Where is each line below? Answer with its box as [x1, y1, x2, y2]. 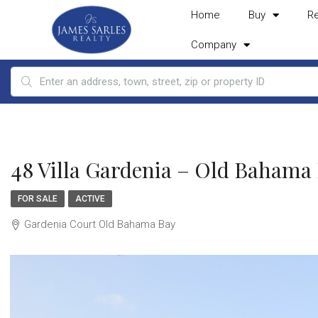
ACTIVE [75, 194, 105, 204]
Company [190, 38, 236, 51]
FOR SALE [18, 194, 57, 204]
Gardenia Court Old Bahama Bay [24, 218, 175, 231]
